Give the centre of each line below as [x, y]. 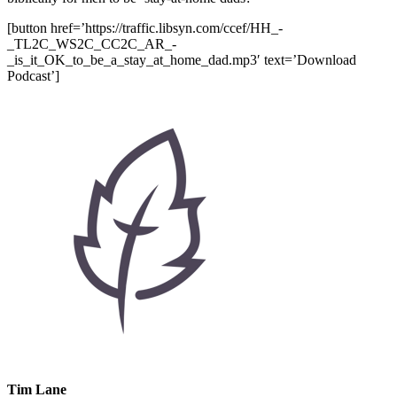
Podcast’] [33, 76]
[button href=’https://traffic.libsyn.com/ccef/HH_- [145, 28]
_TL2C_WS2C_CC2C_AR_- [92, 44]
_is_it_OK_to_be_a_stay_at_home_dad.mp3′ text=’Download [182, 60]
